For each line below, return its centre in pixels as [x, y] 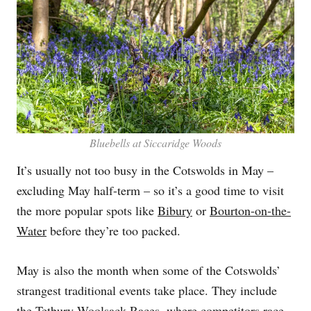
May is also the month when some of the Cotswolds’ [149, 270]
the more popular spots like [87, 210]
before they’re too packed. [114, 230]
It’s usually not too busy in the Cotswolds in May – [145, 170]
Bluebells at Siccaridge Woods [155, 143]
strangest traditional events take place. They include [147, 290]
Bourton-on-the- [250, 210]
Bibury [175, 210]
